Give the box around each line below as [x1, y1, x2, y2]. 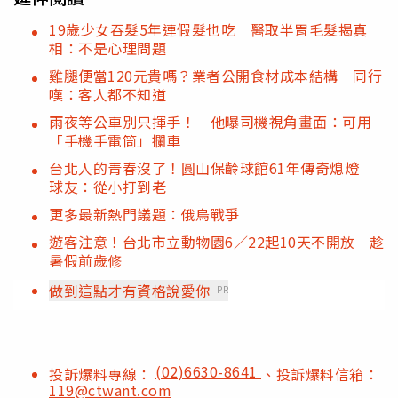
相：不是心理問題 [49, 36, 166, 59]
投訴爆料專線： [49, 362, 155, 385]
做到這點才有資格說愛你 [49, 279, 211, 301]
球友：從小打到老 [49, 175, 166, 197]
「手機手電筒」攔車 [49, 129, 181, 151]
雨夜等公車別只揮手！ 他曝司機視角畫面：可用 [49, 110, 371, 132]
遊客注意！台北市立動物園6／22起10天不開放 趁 [49, 230, 385, 252]
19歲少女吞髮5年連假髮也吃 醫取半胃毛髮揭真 [49, 18, 368, 40]
